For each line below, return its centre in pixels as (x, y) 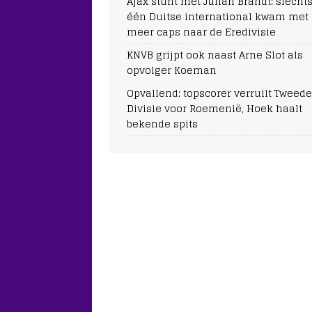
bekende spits (162, 123)
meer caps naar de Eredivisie (201, 31)
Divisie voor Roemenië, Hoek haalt (214, 108)
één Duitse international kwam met (218, 16)
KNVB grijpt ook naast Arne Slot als (215, 54)
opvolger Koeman (172, 70)
